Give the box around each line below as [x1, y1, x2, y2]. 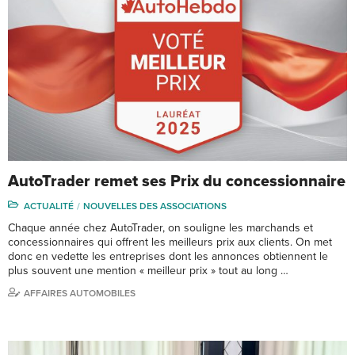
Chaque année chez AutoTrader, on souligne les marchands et [8, 221, 313, 235]
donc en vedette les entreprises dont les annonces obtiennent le [8, 250, 328, 264]
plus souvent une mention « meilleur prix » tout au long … [8, 264, 288, 278]
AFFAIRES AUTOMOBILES [24, 288, 136, 300]
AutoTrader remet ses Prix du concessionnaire [8, 172, 345, 192]
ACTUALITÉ [24, 200, 74, 212]
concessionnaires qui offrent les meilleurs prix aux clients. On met [8, 235, 332, 250]
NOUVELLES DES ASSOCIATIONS [83, 200, 227, 212]
